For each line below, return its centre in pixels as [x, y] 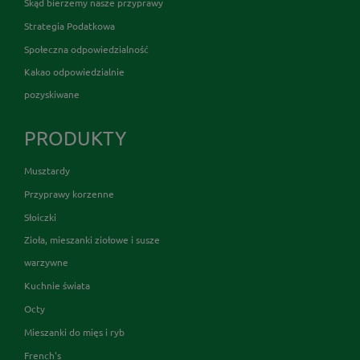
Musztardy [47, 170]
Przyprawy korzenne [69, 193]
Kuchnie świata [57, 285]
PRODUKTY [75, 137]
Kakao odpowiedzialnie [74, 71]
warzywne [46, 262]
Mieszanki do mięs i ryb [74, 331]
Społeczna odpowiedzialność [86, 49]
